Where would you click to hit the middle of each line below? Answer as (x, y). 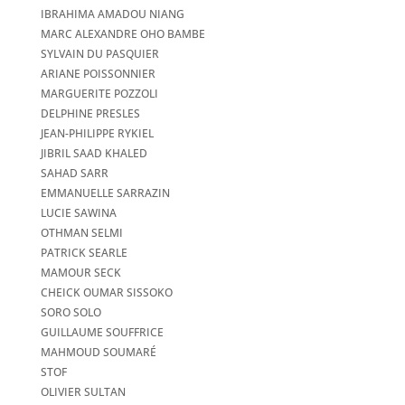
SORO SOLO (71, 313)
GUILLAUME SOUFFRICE (102, 333)
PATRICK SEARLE (84, 253)
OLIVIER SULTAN (83, 392)
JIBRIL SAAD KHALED (94, 154)
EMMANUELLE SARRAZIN (105, 193)
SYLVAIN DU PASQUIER (99, 54)
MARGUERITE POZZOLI (99, 94)
